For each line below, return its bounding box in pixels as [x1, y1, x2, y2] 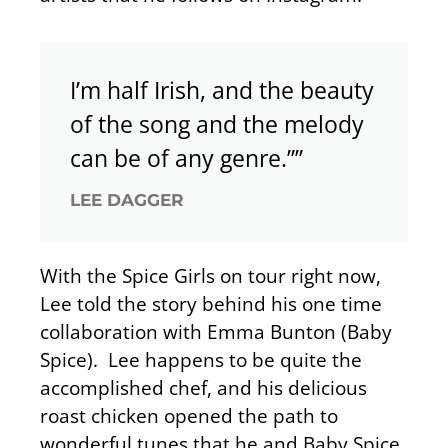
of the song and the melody [70, 108, 364, 141]
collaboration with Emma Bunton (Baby [40, 318, 392, 346]
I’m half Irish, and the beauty [70, 74, 374, 107]
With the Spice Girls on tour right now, [40, 262, 381, 290]
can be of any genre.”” [70, 142, 303, 175]
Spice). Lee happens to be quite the [40, 346, 362, 374]
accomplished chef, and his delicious [40, 374, 367, 402]
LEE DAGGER [70, 189, 184, 211]
